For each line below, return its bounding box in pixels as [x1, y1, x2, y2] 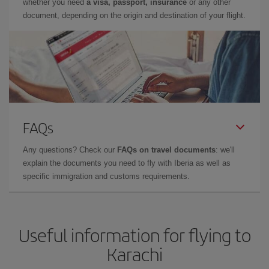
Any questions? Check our [23, 145, 117, 154]
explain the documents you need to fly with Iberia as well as [23, 158, 231, 168]
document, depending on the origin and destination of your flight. [23, 10, 246, 20]
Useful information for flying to [18, 222, 251, 247]
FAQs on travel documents [117, 145, 216, 154]
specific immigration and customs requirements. [23, 171, 190, 181]
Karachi [106, 241, 163, 267]
